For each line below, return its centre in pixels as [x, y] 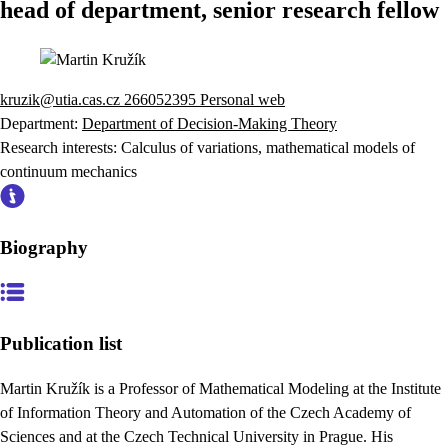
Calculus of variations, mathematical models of [268, 147]
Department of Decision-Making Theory [209, 123]
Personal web [242, 99]
